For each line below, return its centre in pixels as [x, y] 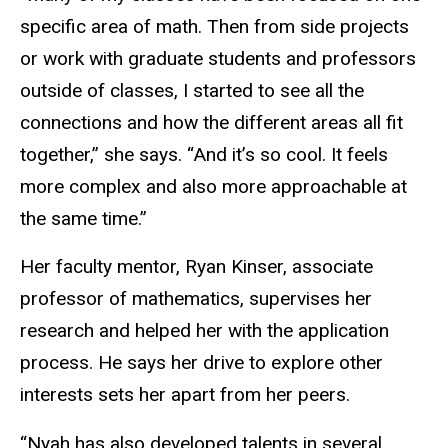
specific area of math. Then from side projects [214, 26]
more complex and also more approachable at [213, 186]
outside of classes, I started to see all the [192, 90]
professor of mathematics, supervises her [196, 299]
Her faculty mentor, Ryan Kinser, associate [196, 267]
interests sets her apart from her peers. [185, 395]
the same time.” [83, 218]
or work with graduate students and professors [218, 58]
